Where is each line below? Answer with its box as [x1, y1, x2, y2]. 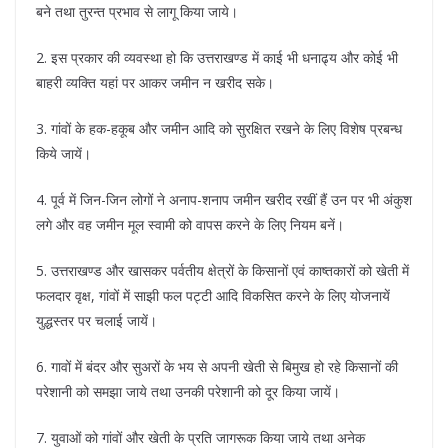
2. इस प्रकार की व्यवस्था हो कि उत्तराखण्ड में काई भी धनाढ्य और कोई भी [36, 48, 398, 68]
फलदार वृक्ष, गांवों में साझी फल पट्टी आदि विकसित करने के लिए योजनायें [36, 286, 390, 306]
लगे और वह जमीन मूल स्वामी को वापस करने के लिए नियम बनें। [36, 215, 344, 235]
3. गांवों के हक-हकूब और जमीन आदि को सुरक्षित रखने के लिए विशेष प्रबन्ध [36, 119, 402, 139]
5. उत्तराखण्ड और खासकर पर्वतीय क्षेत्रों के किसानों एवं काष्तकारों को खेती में [36, 261, 409, 281]
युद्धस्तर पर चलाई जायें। [36, 311, 157, 331]
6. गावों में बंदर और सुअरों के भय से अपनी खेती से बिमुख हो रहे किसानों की [36, 357, 398, 377]
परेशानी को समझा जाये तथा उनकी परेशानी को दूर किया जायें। [36, 382, 340, 402]
